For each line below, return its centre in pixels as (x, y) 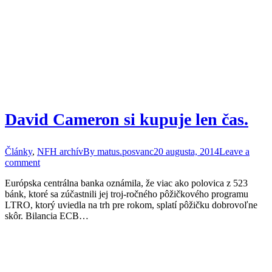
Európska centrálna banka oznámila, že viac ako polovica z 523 (126, 183)
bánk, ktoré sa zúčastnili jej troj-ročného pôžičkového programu (127, 194)
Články (19, 151)
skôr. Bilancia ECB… (47, 216)
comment (22, 162)
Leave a (234, 151)
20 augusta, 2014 (186, 151)
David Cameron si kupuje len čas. (127, 119)
